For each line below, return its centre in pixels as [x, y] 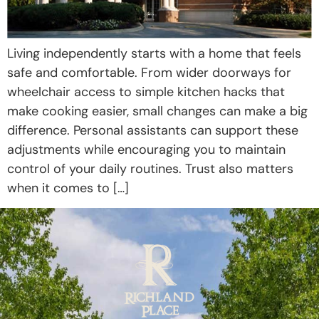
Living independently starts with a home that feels [154, 53]
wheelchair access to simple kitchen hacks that [146, 91]
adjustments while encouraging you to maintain [146, 149]
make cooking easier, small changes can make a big [157, 111]
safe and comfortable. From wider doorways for [149, 72]
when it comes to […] [68, 188]
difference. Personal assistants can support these [153, 130]
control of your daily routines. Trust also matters [150, 168]
